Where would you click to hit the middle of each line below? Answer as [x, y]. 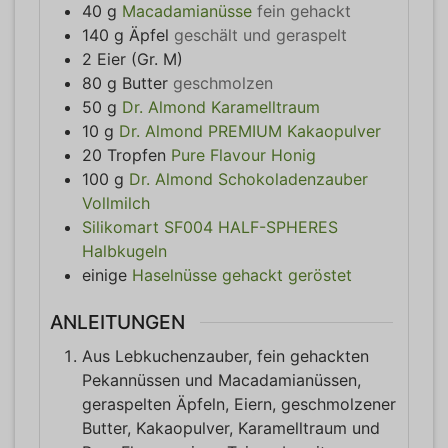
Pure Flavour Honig [243, 155]
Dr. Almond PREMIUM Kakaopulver [250, 131]
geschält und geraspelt [260, 35]
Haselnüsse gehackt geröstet [242, 275]
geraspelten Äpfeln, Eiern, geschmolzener [239, 403]
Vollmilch [116, 203]
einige [104, 275]
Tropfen [136, 155]
